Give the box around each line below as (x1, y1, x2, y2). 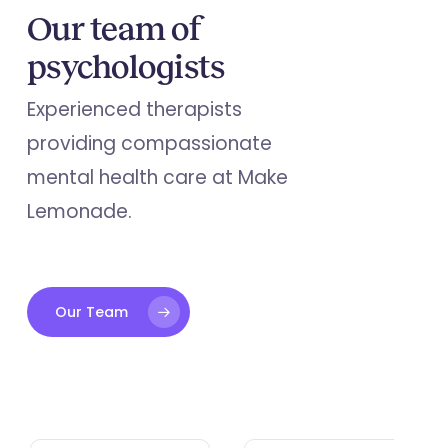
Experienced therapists (26, 95, 242, 123)
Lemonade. (26, 197, 132, 225)
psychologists (26, 47, 225, 85)
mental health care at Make (26, 163, 288, 191)
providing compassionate (26, 129, 272, 157)
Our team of (26, 9, 203, 47)
